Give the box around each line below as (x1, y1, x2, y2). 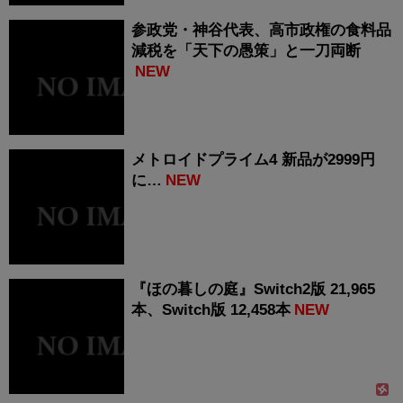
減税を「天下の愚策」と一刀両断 (131, 42, 361, 60)
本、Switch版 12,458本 (131, 301, 291, 319)
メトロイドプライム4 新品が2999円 (131, 151, 375, 169)
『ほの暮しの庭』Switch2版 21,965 (131, 281, 375, 299)
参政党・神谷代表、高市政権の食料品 (131, 22, 391, 40)
